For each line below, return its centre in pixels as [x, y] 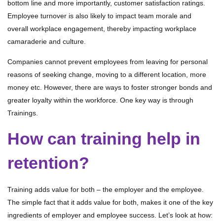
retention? [48, 163]
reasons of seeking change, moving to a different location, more [107, 75]
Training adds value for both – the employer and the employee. [106, 190]
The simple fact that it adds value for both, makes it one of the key [110, 203]
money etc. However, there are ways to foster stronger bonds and [110, 88]
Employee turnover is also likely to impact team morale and [99, 16]
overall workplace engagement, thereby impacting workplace [102, 29]
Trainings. [23, 113]
